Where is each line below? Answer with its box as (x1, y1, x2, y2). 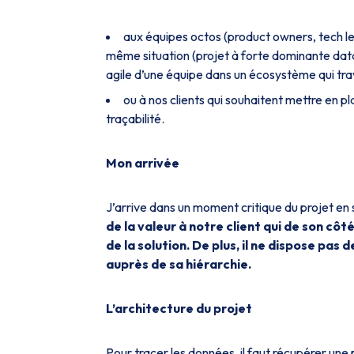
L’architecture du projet (106, 300, 252, 316)
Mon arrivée (106, 155, 179, 171)
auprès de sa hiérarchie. (106, 256, 251, 272)
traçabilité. (106, 111, 164, 126)
